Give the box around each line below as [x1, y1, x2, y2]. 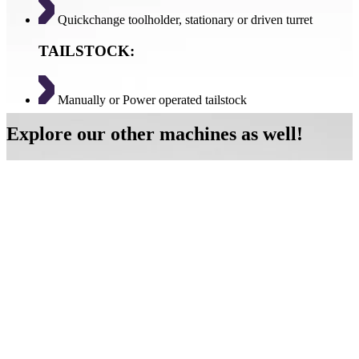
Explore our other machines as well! [6, 123, 303, 144]
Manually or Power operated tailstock [54, 92, 247, 107]
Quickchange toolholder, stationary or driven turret [54, 13, 313, 27]
